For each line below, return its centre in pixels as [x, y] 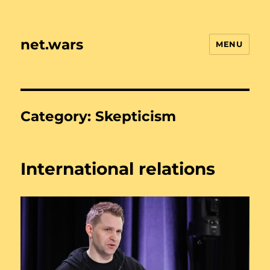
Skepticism [136, 116]
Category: [58, 116]
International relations [118, 169]
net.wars [52, 44]
